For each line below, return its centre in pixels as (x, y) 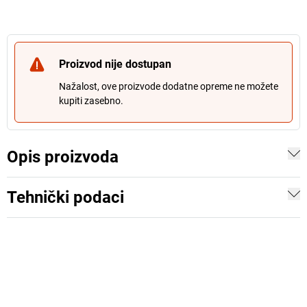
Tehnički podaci (65, 197)
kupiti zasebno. (91, 101)
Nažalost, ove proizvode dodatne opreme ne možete (169, 86)
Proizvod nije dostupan (115, 64)
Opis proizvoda (63, 157)
